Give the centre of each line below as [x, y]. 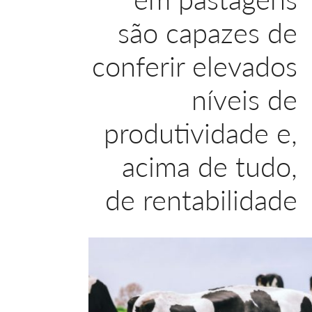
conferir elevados [195, 66]
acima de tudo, [210, 166]
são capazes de [208, 33]
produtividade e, [201, 133]
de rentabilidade [201, 200]
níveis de [244, 100]
